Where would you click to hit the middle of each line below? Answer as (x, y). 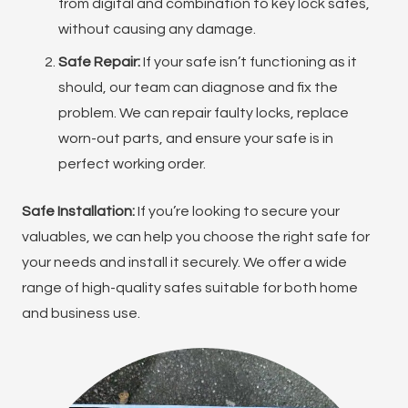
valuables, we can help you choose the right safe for (196, 236)
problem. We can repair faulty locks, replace (204, 112)
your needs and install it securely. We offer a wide (184, 262)
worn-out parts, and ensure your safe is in (196, 138)
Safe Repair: (99, 61)
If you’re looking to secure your (237, 211)
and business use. (81, 313)
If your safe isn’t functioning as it (249, 61)
